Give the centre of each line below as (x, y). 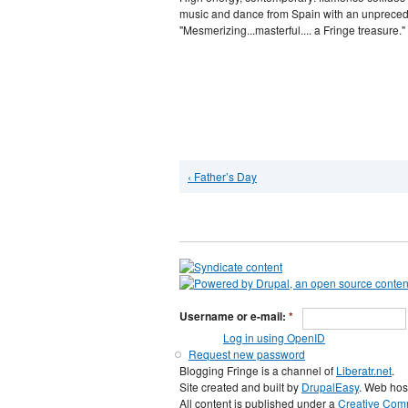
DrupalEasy (330, 387)
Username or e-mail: (234, 316)
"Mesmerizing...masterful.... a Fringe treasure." (292, 30)
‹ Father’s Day (222, 177)
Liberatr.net (364, 371)
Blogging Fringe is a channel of (258, 371)
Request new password (247, 354)
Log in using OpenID (274, 338)
